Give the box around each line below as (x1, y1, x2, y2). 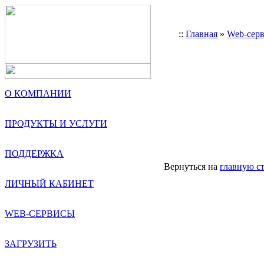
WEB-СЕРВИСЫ (5, 209, 75, 219)
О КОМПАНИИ (5, 88, 71, 98)
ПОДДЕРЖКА (5, 148, 64, 159)
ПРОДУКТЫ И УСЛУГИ (5, 118, 107, 128)
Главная (186, 29, 217, 39)
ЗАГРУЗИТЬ (5, 239, 57, 249)
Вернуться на (164, 161, 220, 171)
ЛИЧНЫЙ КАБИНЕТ (5, 179, 94, 189)
